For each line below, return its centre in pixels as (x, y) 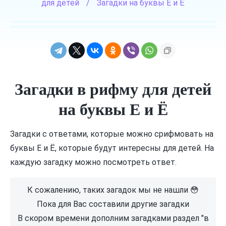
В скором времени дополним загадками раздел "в (113, 218)
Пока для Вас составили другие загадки (113, 204)
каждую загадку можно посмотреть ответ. (93, 162)
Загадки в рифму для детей (113, 88)
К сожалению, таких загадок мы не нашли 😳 (113, 190)
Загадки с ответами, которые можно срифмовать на (112, 134)
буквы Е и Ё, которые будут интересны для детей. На (112, 148)
